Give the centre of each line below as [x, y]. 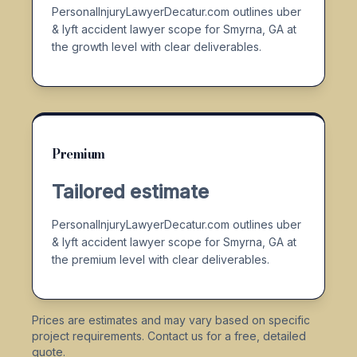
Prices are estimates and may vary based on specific [171, 320]
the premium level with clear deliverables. [161, 259]
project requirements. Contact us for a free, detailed [169, 335]
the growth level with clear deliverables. [157, 46]
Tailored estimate [130, 191]
